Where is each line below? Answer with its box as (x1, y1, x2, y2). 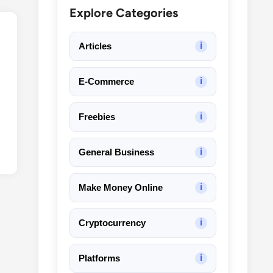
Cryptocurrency (79, 217, 146, 228)
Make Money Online (79, 182, 163, 193)
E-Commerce (79, 76, 134, 87)
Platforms (79, 252, 120, 263)
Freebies (79, 111, 115, 122)
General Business (79, 146, 154, 157)
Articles (79, 40, 112, 51)
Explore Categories (69, 5, 178, 20)
